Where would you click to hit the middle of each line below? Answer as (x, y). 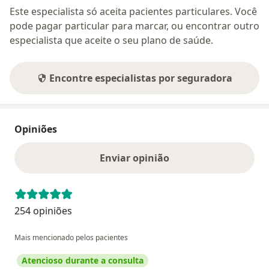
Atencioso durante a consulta (83, 260)
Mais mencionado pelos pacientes (71, 237)
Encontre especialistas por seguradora (141, 78)
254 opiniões (43, 210)
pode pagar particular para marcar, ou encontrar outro (134, 26)
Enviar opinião (134, 158)
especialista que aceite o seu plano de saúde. (111, 40)
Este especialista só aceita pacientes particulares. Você (133, 11)
